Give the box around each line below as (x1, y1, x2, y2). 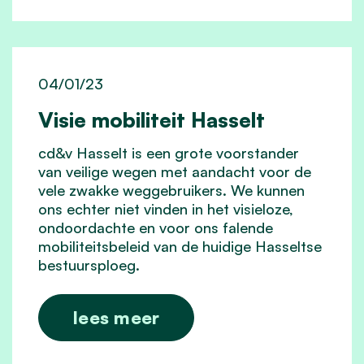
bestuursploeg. (38, 255, 140, 274)
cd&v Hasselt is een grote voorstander (38, 143, 299, 162)
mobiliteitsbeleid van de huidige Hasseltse (38, 236, 322, 255)
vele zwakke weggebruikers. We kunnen (38, 180, 305, 199)
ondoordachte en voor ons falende (38, 218, 273, 236)
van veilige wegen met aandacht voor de (38, 162, 311, 180)
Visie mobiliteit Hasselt (38, 106, 265, 132)
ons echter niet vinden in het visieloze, (38, 199, 293, 218)
